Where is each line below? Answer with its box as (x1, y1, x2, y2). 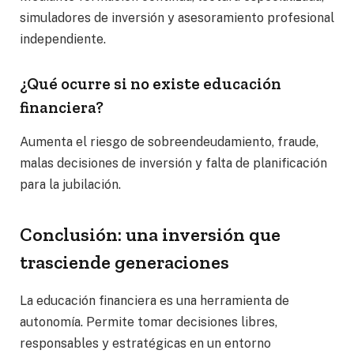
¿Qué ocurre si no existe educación (20, 73, 281, 93)
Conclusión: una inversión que (20, 223, 281, 247)
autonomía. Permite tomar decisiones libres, (20, 314, 277, 330)
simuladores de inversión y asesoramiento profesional (20, 10, 334, 26)
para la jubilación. (20, 177, 121, 193)
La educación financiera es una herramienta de (20, 293, 289, 309)
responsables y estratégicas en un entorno (20, 336, 271, 352)
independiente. (20, 32, 106, 47)
